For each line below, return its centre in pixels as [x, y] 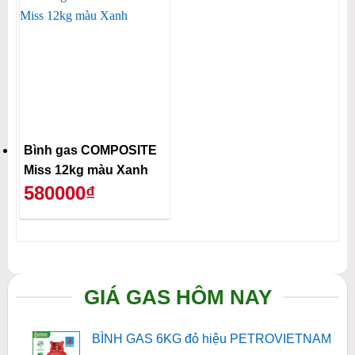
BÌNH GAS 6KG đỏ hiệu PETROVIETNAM [211, 339]
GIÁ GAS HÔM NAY [177, 298]
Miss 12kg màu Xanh [86, 170]
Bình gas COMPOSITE [90, 150]
